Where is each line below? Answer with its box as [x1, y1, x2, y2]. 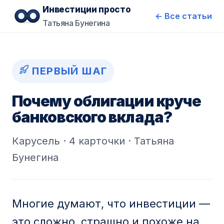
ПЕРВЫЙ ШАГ [29, 65, 107, 77]
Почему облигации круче [12, 92, 201, 110]
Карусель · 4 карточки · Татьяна [12, 135, 174, 147]
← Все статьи [155, 11, 212, 21]
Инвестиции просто [42, 4, 131, 14]
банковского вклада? [12, 108, 172, 126]
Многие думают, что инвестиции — [12, 197, 210, 210]
